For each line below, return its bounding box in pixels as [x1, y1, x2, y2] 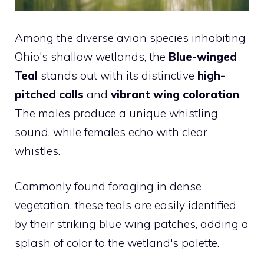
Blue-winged [169, 49, 237, 64]
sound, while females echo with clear [15, 124, 207, 139]
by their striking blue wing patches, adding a [15, 217, 249, 232]
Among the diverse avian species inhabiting [15, 30, 246, 45]
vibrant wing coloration [111, 87, 239, 101]
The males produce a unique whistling [15, 105, 218, 120]
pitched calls [15, 87, 84, 101]
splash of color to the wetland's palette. [15, 236, 219, 250]
